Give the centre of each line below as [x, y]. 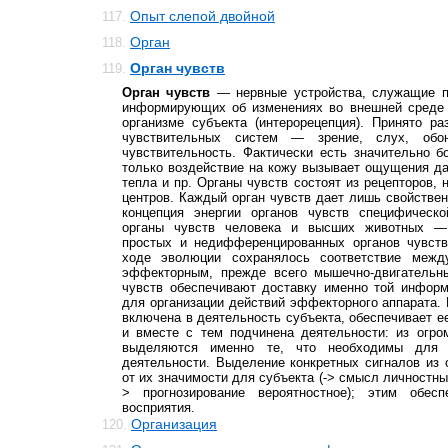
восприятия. [158, 407]
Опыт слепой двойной [202, 16]
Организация [174, 424]
